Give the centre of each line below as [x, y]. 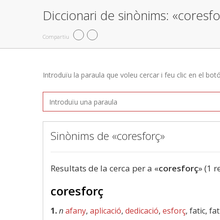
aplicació [106, 211]
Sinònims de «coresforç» [108, 136]
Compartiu [56, 36]
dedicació [142, 211]
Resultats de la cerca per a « [105, 168]
